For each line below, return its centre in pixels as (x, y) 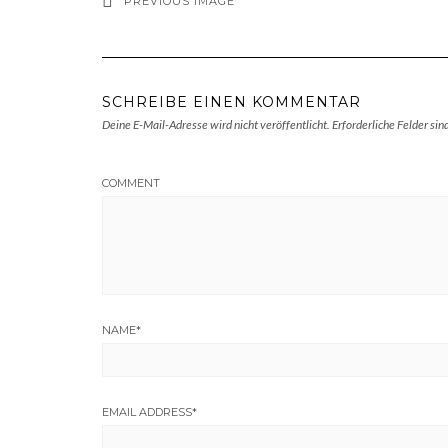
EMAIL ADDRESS (147, 411)
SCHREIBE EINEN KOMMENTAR (231, 101)
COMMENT (131, 182)
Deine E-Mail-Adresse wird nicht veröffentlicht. (216, 124)
